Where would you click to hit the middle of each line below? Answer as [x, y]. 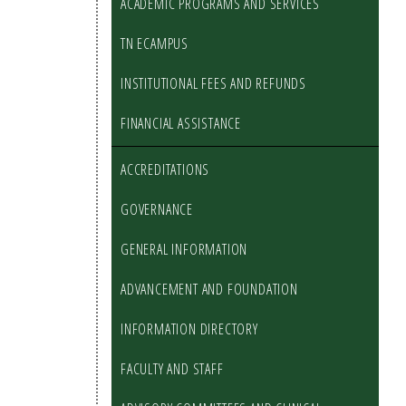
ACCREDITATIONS [165, 169]
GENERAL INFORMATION [184, 249]
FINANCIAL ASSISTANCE [181, 123]
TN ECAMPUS [155, 43]
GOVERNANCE [157, 209]
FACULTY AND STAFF [172, 369]
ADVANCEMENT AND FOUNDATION [209, 289]
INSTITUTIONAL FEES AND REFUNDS [213, 83]
